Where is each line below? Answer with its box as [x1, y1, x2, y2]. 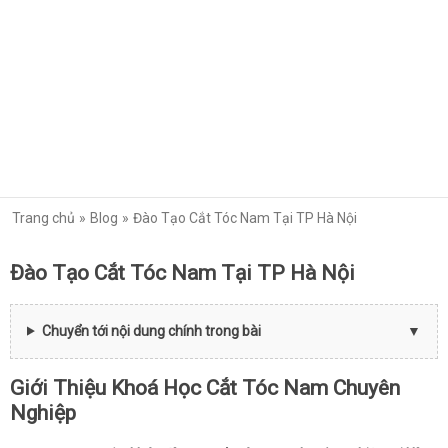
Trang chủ [12, 209, 75, 226]
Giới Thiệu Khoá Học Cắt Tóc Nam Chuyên [10, 376, 400, 401]
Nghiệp [10, 401, 76, 426]
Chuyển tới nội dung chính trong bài [41, 322, 261, 339]
